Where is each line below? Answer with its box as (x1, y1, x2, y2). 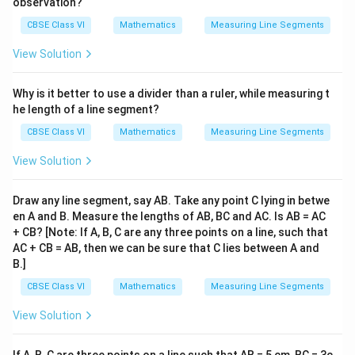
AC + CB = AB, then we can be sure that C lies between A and (13, 242, 319, 254)
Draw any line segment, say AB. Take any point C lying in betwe (13, 194, 330, 207)
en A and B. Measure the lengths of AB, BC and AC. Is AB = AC (13, 210, 326, 223)
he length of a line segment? (13, 103, 159, 116)
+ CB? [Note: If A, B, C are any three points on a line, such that (13, 226, 328, 239)
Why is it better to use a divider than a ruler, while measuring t (13, 87, 330, 100)
